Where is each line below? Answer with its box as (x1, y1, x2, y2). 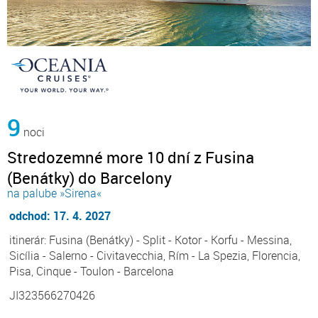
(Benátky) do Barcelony (7, 168, 172, 189)
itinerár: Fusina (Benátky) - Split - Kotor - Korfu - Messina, (9, 232, 292, 248)
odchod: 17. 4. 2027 (9, 208, 111, 224)
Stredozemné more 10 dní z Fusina (7, 147, 254, 168)
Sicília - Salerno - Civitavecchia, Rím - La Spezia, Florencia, (9, 248, 300, 264)
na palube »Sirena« (7, 185, 102, 202)
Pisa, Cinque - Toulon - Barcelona (9, 263, 174, 280)
